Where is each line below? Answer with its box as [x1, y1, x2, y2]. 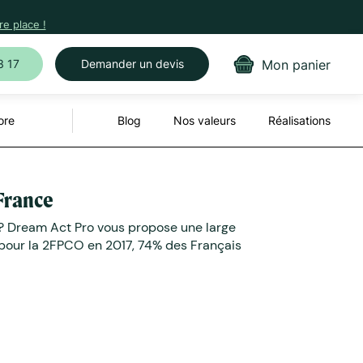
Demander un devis [80, 57, 184, 70]
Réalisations [268, 113, 331, 127]
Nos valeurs [173, 113, 236, 127]
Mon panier [262, 56, 331, 73]
